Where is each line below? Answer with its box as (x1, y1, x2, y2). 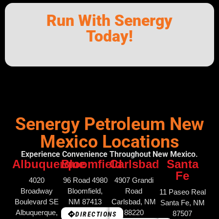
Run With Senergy (46, 11, 173, 30)
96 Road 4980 (63, 176, 108, 185)
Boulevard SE (14, 197, 59, 206)
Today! (86, 27, 133, 46)
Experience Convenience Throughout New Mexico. (21, 150, 198, 159)
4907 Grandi (114, 176, 153, 185)
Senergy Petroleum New (15, 114, 204, 135)
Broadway (20, 187, 53, 196)
